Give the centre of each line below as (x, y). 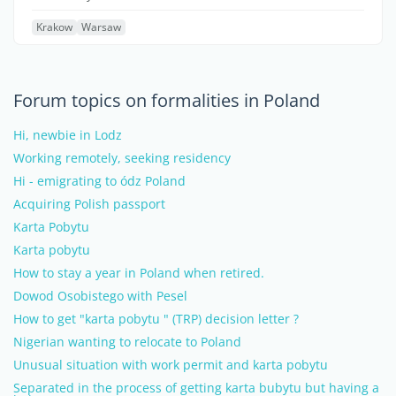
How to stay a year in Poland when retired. (139, 273)
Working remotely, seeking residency (122, 158)
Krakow (54, 27)
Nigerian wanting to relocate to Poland (127, 342)
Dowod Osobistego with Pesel (100, 296)
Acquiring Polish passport (89, 204)
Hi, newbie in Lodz (68, 135)
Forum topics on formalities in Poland (167, 100)
